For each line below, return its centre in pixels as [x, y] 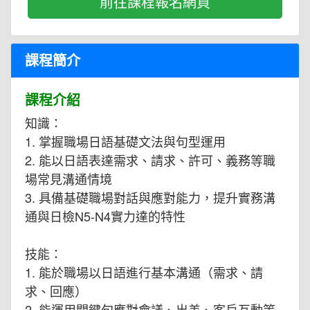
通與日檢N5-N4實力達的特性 [105, 216]
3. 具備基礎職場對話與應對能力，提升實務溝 [150, 198]
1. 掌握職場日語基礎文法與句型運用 [125, 142]
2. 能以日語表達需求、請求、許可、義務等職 [150, 160]
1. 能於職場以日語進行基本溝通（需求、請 [144, 272]
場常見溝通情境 [69, 179]
